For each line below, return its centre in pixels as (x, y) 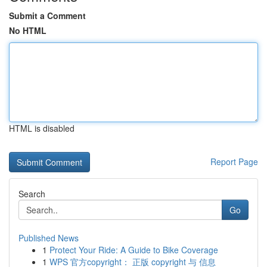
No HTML (28, 30)
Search (32, 194)
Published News (49, 238)
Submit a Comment (47, 15)
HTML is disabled (42, 128)
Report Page (234, 162)
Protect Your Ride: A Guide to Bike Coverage (134, 250)
